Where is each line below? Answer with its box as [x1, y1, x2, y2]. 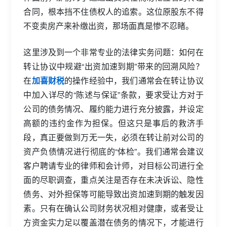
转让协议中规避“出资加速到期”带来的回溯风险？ [23, 60, 204, 72]
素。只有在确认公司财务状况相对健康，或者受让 [23, 202, 204, 214]
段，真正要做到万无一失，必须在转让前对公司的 [23, 131, 204, 143]
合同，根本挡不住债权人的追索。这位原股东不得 [23, 6, 204, 17]
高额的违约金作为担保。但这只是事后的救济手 [23, 117, 204, 129]
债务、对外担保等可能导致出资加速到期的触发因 [23, 188, 204, 200]
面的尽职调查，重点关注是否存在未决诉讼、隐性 [23, 174, 204, 185]
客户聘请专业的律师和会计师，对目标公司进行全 [23, 160, 204, 171]
